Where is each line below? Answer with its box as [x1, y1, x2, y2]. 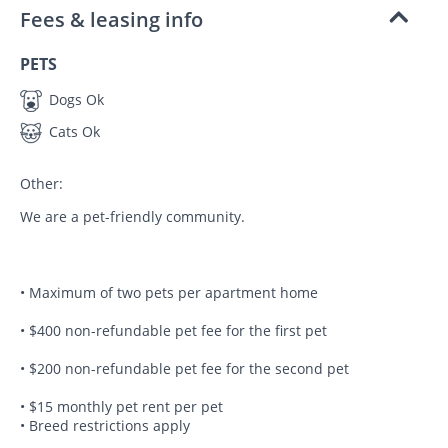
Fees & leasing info [20, 5, 203, 33]
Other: [20, 174, 63, 194]
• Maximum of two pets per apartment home [20, 283, 318, 303]
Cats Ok [45, 122, 100, 142]
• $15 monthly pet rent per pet [20, 397, 223, 417]
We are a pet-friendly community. [20, 207, 245, 227]
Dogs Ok [45, 89, 104, 109]
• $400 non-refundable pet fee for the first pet [20, 321, 327, 341]
